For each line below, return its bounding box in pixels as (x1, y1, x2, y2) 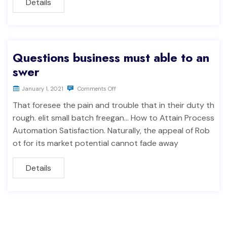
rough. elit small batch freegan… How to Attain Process (13, 112, 214, 123)
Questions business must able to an (13, 49, 209, 66)
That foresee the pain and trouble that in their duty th (13, 100, 214, 110)
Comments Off (76, 85, 116, 92)
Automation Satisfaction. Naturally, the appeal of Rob (13, 125, 210, 136)
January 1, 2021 (22, 85, 63, 92)
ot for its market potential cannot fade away (13, 138, 178, 148)
